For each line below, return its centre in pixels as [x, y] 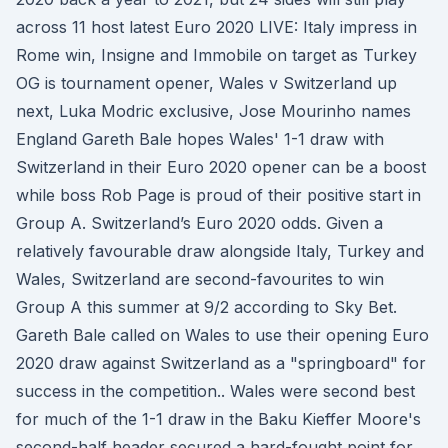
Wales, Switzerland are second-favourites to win [200, 279]
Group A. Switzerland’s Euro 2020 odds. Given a [199, 223]
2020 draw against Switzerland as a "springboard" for [221, 363]
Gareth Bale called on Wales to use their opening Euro [222, 335]
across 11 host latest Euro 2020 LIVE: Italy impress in [216, 27]
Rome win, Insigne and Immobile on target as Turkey [216, 55]
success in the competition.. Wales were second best [215, 391]
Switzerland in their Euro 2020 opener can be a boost [221, 167]
